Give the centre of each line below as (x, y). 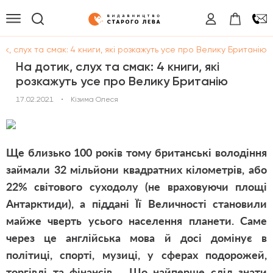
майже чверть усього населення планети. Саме (136, 221)
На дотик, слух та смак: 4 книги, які (118, 66)
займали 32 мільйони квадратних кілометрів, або (136, 169)
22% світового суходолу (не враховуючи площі (136, 186)
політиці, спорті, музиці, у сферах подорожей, (136, 255)
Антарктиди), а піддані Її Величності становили (136, 204)
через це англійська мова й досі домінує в (136, 238)
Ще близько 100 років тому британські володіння (136, 152)
